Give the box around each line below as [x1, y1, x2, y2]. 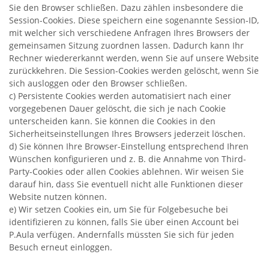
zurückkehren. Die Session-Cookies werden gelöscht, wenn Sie [9, 65, 259, 76]
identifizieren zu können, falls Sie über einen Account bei [9, 216, 239, 228]
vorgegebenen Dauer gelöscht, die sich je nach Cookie [9, 103, 226, 114]
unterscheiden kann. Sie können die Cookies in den [9, 115, 216, 127]
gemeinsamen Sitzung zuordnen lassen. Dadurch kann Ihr [9, 40, 244, 51]
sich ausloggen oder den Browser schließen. [9, 77, 187, 89]
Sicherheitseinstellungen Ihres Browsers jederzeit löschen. [9, 128, 246, 139]
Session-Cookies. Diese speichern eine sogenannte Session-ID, [9, 14, 259, 26]
